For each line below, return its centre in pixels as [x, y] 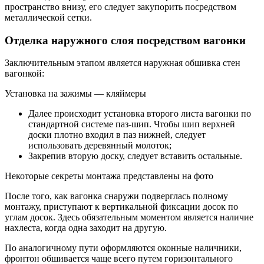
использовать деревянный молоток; [100, 146]
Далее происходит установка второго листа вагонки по [140, 114]
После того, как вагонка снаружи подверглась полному [116, 196]
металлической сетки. [48, 17]
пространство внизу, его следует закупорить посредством [121, 6]
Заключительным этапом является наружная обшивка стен [123, 63]
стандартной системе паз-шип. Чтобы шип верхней [132, 124]
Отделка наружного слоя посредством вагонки [125, 40]
